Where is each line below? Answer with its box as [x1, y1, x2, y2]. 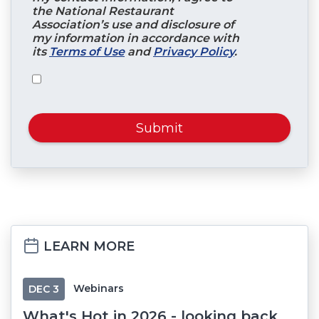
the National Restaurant [32, 4, 174, 19]
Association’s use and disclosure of [32, 18, 234, 32]
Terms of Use [49, 45, 125, 59]
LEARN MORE [40, 239, 135, 255]
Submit [136, 120, 183, 136]
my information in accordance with [32, 31, 239, 46]
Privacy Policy [153, 45, 234, 59]
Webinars [73, 282, 124, 296]
